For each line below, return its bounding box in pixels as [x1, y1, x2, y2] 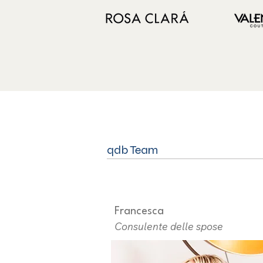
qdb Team [107, 143, 158, 157]
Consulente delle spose [114, 220, 223, 232]
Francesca [114, 206, 164, 217]
